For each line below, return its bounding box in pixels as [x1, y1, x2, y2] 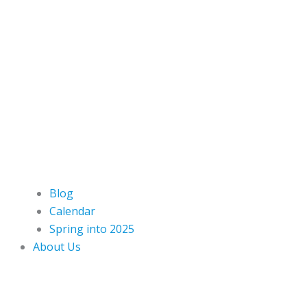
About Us [33, 239, 81, 255]
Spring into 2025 [49, 221, 134, 237]
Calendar [49, 204, 95, 219]
